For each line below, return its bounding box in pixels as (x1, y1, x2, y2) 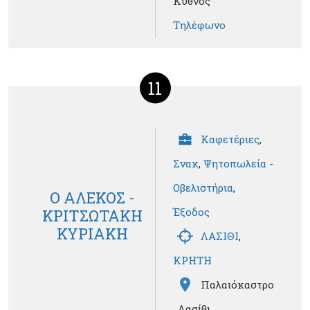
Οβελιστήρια (173, 181, 233, 195)
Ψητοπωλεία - (203, 156, 273, 171)
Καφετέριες (201, 132, 259, 147)
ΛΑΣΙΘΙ (201, 229, 239, 244)
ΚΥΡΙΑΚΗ (56, 223, 128, 244)
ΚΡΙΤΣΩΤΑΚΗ (42, 205, 143, 226)
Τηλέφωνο (173, 18, 226, 33)
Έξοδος (173, 205, 210, 219)
